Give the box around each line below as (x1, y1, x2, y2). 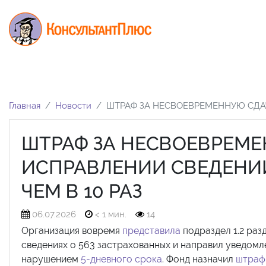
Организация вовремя (21, 224, 122, 236)
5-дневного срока (81, 253, 162, 265)
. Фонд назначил (162, 253, 236, 265)
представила (122, 224, 180, 236)
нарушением (21, 253, 81, 265)
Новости (55, 100, 91, 111)
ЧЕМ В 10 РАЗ (21, 179, 142, 202)
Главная (9, 100, 40, 111)
